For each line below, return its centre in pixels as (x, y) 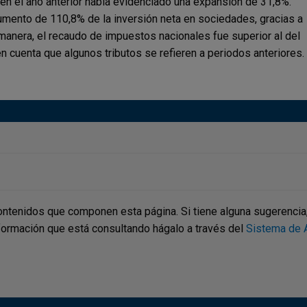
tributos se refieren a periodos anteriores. (205, 53)
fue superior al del (257, 36)
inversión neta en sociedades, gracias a (208, 19)
